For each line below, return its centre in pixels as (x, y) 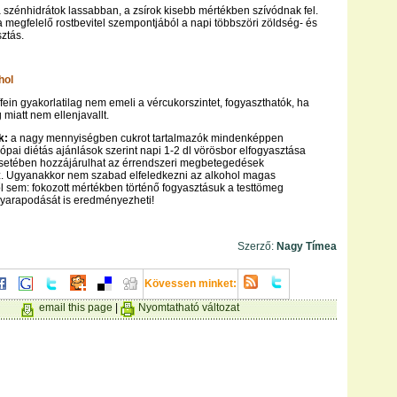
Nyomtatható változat (189, 307)
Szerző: (256, 246)
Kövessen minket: (191, 284)
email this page (76, 307)
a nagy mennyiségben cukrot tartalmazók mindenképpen (147, 138)
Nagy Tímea (305, 246)
